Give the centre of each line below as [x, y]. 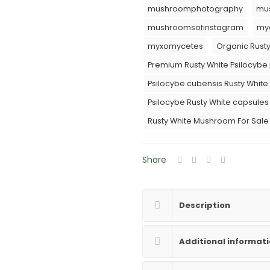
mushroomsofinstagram [196, 27]
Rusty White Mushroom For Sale [208, 121]
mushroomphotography [195, 9]
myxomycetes [175, 46]
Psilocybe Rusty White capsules [208, 102]
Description [205, 205]
